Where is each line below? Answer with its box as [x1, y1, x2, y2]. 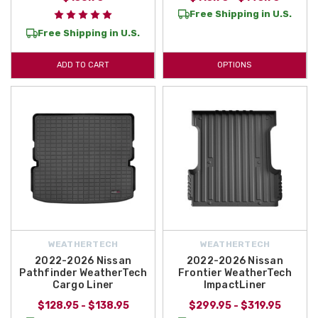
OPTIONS [217, 60, 252, 70]
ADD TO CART [56, 60, 109, 70]
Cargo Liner [52, 279, 114, 292]
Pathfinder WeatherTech [19, 267, 147, 280]
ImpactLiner [203, 279, 267, 292]
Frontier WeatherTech [177, 267, 292, 280]
